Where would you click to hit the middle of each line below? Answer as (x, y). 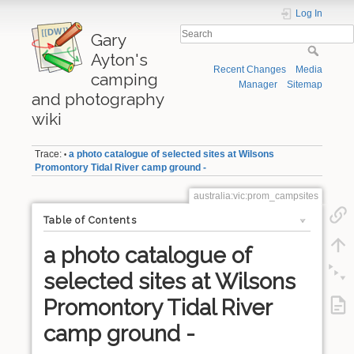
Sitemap (305, 85)
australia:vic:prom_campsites (256, 196)
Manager (258, 85)
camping (124, 79)
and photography (98, 99)
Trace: (49, 154)
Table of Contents (90, 220)
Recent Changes (249, 70)
